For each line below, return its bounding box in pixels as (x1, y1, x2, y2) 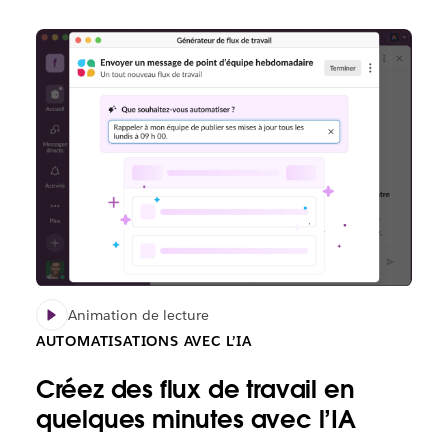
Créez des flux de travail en (35, 374, 355, 406)
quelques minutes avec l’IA (35, 404, 356, 436)
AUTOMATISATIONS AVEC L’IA (35, 332, 252, 351)
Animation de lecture (67, 306, 209, 325)
